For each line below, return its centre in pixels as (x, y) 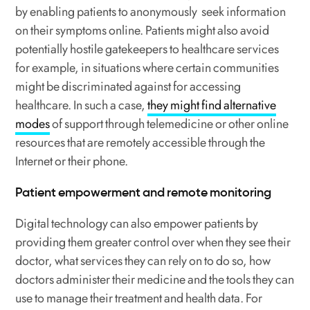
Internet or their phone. (72, 162)
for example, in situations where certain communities (147, 68)
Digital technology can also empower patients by (137, 224)
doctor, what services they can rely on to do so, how (143, 261)
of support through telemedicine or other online (170, 124)
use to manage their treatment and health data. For (139, 299)
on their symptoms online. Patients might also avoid (143, 31)
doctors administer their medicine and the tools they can (155, 280)
